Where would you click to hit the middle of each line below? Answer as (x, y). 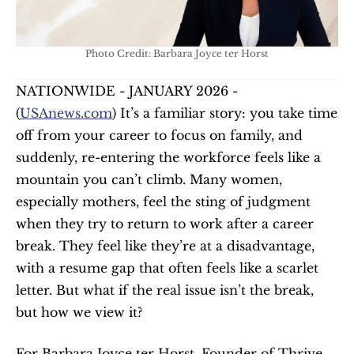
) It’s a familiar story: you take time (225, 113)
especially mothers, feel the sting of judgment (163, 201)
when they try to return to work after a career (165, 224)
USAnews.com (66, 113)
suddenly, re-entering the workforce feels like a (168, 157)
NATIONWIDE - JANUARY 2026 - (127, 91)
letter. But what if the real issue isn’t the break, (165, 290)
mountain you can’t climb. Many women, (149, 179)
